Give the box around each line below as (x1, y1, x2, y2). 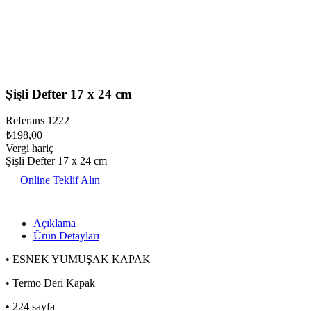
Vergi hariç (6, 142, 53, 155)
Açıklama (33, 217, 76, 230)
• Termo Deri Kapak (6, 277, 95, 289)
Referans (6, 115, 47, 127)
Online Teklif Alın (20, 174, 100, 187)
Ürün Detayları (33, 230, 99, 242)
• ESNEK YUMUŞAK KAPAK (6, 253, 151, 266)
